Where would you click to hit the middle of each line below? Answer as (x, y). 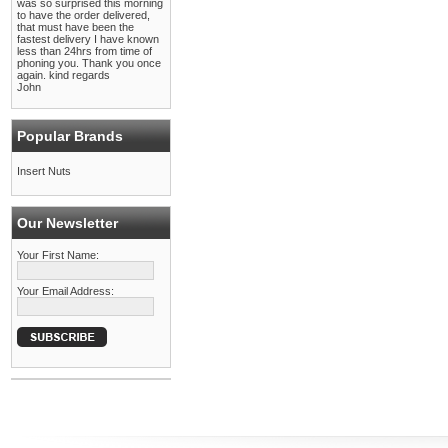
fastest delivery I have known (88, 39)
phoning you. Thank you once (89, 63)
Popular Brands (70, 136)
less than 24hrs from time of (84, 51)
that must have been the (75, 27)
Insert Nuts (44, 171)
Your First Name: (58, 255)
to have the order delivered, (83, 15)
